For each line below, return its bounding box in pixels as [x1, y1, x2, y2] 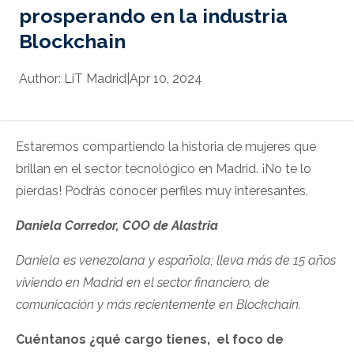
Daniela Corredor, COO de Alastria [16, 218, 218, 234]
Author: [19, 71, 64, 87]
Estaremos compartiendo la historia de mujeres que [16, 139, 316, 155]
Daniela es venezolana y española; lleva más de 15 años [16, 253, 336, 269]
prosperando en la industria [19, 4, 288, 28]
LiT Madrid [64, 71, 126, 87]
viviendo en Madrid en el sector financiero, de [16, 275, 269, 291]
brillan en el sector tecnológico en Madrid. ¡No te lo [16, 161, 311, 177]
